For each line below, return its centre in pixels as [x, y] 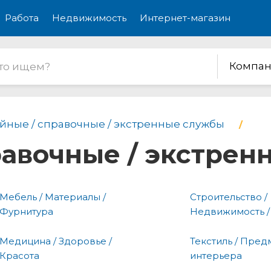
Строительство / [229, 197]
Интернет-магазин [185, 18]
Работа [22, 18]
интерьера [216, 255]
